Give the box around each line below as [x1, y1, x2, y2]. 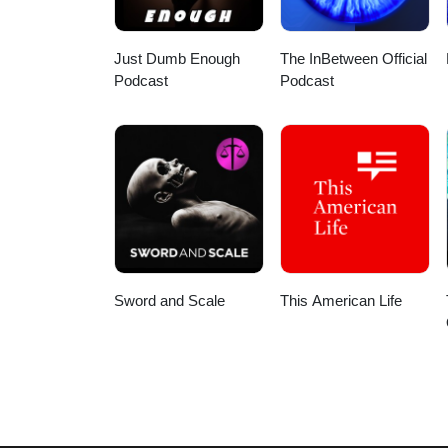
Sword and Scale [114, 292, 225, 310]
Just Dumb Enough [114, 50, 240, 68]
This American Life [280, 292, 403, 310]
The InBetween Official [280, 50, 428, 68]
